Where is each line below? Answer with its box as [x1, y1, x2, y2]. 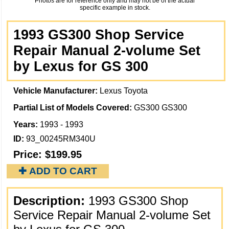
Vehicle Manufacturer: [13, 86, 100, 96]
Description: [13, 194, 88, 208]
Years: [13, 120, 40, 129]
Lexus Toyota [100, 86, 148, 96]
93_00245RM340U [26, 134, 96, 144]
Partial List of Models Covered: [13, 103, 134, 112]
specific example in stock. [79, 4, 150, 12]
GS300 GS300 [134, 103, 187, 112]
